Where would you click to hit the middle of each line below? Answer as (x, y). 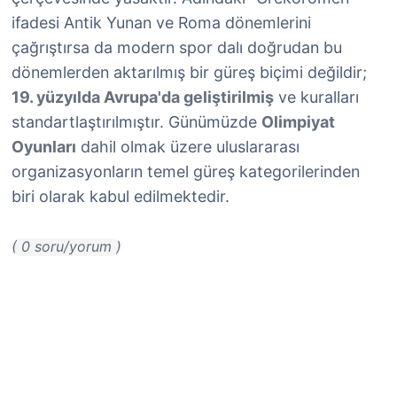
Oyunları (44, 147)
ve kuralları (316, 97)
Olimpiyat (298, 122)
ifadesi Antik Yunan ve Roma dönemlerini (161, 23)
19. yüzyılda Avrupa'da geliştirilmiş (143, 97)
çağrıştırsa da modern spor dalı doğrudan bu (177, 47)
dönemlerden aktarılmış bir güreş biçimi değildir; (189, 72)
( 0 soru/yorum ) (66, 246)
